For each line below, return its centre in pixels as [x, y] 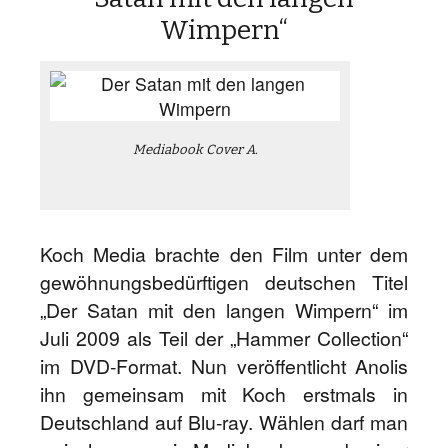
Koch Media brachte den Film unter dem [224, 254]
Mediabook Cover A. [195, 150]
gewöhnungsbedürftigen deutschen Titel [224, 282]
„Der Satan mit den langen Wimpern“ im [224, 310]
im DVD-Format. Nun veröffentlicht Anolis [224, 366]
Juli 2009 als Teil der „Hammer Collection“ [224, 338]
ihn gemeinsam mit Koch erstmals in [224, 394]
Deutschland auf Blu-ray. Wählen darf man [224, 422]
